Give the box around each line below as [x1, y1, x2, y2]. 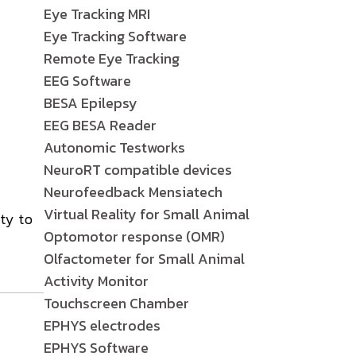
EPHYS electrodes [44, 315, 161, 336]
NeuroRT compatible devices [44, 159, 232, 180]
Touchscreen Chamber [44, 292, 189, 314]
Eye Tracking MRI [44, 3, 150, 25]
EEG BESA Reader [44, 114, 157, 136]
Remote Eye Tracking [44, 48, 180, 69]
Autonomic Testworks [44, 137, 185, 158]
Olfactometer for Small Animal [44, 248, 245, 269]
